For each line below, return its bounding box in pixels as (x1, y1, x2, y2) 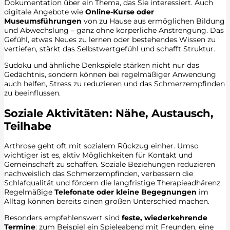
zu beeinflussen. (4, 88, 61, 98)
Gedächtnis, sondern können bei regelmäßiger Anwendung (4, 70, 216, 80)
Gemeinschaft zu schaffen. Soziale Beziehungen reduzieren (4, 160, 215, 169)
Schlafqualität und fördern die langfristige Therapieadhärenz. (4, 178, 222, 188)
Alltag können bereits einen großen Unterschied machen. (4, 197, 209, 206)
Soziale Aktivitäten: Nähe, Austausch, (4, 106, 214, 120)
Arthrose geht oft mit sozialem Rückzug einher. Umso (4, 141, 199, 151)
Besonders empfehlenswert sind (4, 213, 122, 223)
